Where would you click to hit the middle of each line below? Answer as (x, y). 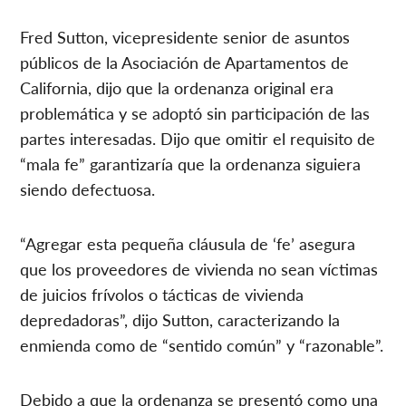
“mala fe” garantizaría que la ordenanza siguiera (191, 163)
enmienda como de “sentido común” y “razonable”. (202, 344)
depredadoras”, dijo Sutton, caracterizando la (180, 319)
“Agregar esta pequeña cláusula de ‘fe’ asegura (188, 243)
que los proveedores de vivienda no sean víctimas (199, 268)
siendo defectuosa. (88, 188)
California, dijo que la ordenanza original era (177, 87)
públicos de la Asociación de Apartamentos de (185, 62)
